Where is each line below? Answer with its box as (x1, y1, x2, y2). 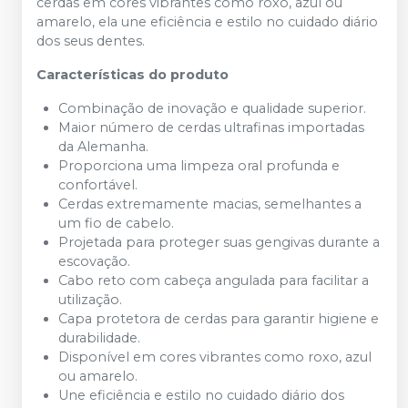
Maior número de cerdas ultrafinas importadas (58, 119, 364, 137)
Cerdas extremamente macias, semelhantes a (58, 196, 362, 213)
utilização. (58, 291, 122, 309)
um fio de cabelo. (58, 215, 174, 232)
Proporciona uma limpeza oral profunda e (58, 158, 340, 175)
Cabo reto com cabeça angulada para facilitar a (58, 272, 369, 290)
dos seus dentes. (36, 33, 145, 50)
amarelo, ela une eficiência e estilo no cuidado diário (36, 14, 378, 31)
